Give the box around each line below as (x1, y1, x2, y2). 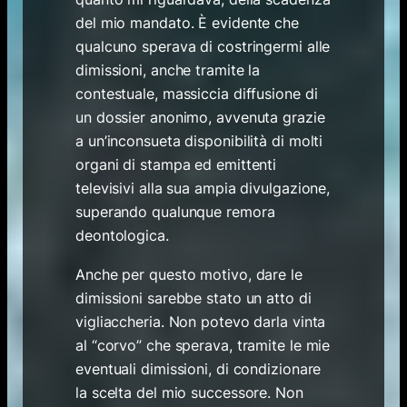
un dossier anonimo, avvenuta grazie (75, 107, 325, 126)
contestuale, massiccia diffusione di (75, 84, 318, 103)
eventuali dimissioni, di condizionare (75, 359, 322, 378)
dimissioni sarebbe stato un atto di (75, 288, 312, 307)
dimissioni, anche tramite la (75, 60, 261, 79)
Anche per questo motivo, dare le (75, 264, 303, 283)
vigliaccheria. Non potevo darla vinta (75, 312, 326, 331)
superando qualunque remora (75, 202, 275, 221)
